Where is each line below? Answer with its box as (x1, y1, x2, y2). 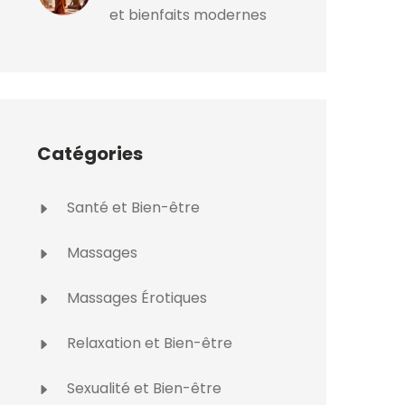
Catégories (37, 141, 143, 166)
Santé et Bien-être (63, 197, 200, 218)
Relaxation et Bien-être (63, 333, 232, 353)
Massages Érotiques (63, 287, 207, 308)
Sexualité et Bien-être (63, 378, 221, 399)
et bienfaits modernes (109, 5, 267, 25)
